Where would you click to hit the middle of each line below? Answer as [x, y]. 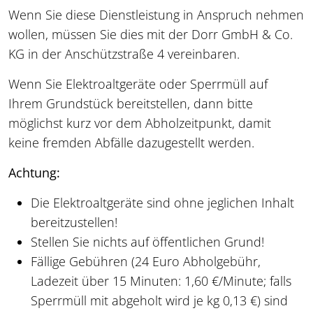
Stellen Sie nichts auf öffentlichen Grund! [147, 242]
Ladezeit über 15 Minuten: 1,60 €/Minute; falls [161, 281]
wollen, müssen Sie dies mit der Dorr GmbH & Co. [151, 35]
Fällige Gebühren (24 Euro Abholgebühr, [146, 262]
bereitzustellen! [74, 223]
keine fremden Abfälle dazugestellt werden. [131, 143]
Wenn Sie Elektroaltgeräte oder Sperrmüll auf [138, 84]
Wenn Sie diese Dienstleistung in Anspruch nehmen [156, 15]
